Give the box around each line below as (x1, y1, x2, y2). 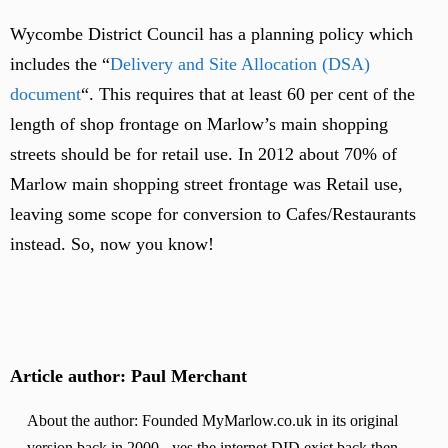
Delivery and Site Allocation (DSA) (110, 54, 370, 74)
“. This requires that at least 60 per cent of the (81, 84, 415, 104)
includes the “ (10, 54, 110, 74)
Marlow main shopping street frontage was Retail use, (10, 174, 403, 194)
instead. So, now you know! (10, 234, 214, 254)
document (10, 84, 81, 104)
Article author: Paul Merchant (10, 366, 247, 386)
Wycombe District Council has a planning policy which (10, 24, 413, 44)
